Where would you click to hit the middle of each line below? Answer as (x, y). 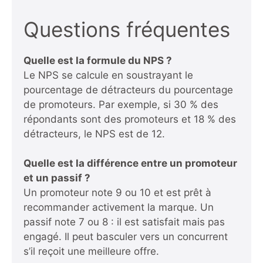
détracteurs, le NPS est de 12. (94, 134)
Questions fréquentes (127, 29)
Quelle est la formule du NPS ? (98, 60)
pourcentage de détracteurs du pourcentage (128, 90)
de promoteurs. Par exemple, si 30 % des (121, 104)
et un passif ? (57, 178)
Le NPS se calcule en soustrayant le (108, 75)
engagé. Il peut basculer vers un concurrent (126, 237)
